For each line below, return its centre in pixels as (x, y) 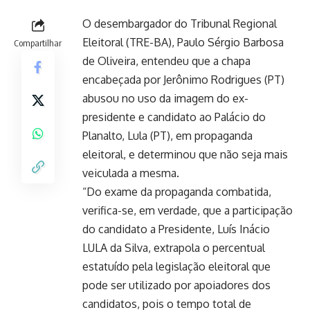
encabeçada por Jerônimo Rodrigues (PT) (183, 79)
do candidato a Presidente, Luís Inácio (176, 229)
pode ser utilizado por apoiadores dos (176, 285)
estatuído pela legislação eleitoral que (176, 266)
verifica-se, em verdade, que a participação (188, 210)
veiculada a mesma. (131, 173)
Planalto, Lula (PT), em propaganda (167, 135)
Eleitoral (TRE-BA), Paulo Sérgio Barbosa (183, 42)
